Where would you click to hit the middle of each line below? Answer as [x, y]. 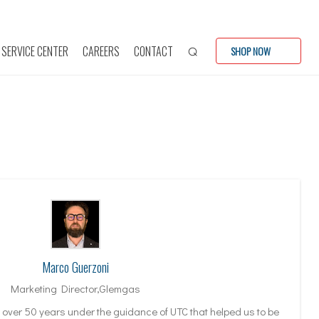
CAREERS [101, 51]
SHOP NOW [251, 51]
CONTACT [153, 51]
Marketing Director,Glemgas [75, 289]
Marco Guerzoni [75, 267]
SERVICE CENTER [35, 51]
